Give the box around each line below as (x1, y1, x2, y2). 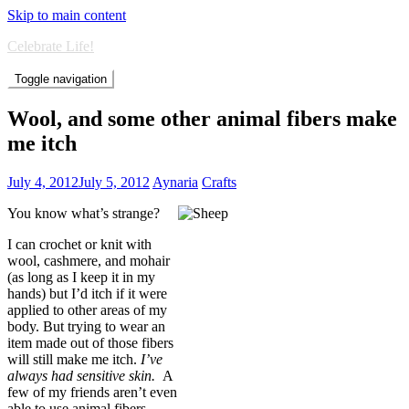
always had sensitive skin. (7, 367, 159, 383)
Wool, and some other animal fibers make (7, 106, 397, 131)
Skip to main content (7, 7, 126, 23)
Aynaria (152, 173, 198, 190)
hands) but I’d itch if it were (7, 285, 167, 301)
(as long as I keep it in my (7, 268, 155, 285)
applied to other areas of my (7, 301, 167, 318)
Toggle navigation (15, 72, 107, 86)
